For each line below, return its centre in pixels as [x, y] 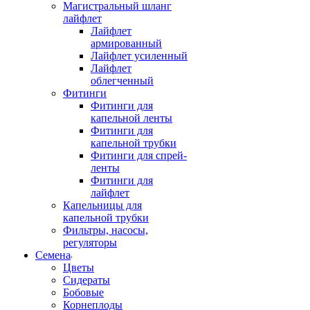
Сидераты [86, 280]
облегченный [122, 81]
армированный [126, 43]
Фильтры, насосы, [106, 230]
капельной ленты [131, 118]
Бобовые [83, 292]
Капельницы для [102, 205]
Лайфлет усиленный [139, 56]
